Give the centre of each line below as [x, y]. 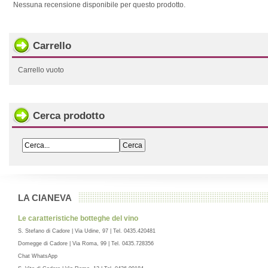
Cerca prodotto [69, 116]
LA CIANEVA [45, 198]
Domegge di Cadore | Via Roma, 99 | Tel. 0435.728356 [86, 243]
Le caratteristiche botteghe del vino [78, 218]
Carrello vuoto [41, 70]
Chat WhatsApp [39, 256]
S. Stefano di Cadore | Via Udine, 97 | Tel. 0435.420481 [87, 231]
